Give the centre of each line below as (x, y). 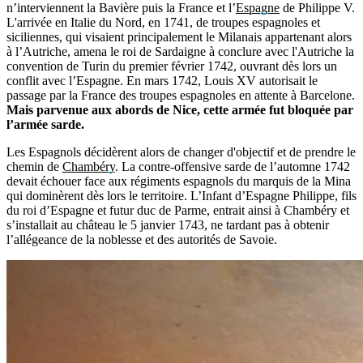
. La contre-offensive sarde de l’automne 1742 (233, 166)
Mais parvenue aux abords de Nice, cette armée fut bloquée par (180, 109)
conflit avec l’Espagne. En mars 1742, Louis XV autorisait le (162, 80)
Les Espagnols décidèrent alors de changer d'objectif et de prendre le (181, 152)
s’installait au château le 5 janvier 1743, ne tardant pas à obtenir (168, 224)
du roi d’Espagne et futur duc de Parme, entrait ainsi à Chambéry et (178, 210)
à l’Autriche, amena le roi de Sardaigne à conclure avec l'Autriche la (180, 51)
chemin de (34, 166)
